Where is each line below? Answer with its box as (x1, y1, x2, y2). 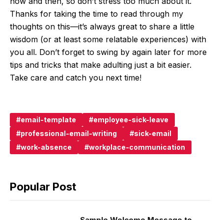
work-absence (21, 143, 72, 152)
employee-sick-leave (93, 115, 168, 124)
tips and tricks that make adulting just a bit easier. (10, 60, 192, 70)
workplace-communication (89, 143, 185, 152)
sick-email (134, 129, 171, 138)
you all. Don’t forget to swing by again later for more (10, 47, 207, 57)
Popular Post (10, 180, 76, 193)
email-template (21, 115, 76, 124)
